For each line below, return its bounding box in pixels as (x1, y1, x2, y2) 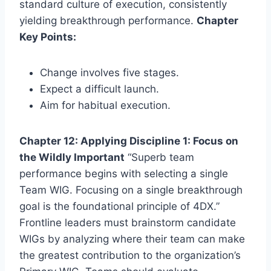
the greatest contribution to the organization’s (19, 249, 241, 261)
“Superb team (125, 151, 194, 163)
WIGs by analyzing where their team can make (19, 232, 245, 245)
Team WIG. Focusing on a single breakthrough (19, 183, 243, 196)
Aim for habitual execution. (40, 99, 171, 111)
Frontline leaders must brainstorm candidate (19, 216, 236, 229)
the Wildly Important (19, 151, 125, 163)
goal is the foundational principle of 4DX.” (19, 200, 220, 212)
